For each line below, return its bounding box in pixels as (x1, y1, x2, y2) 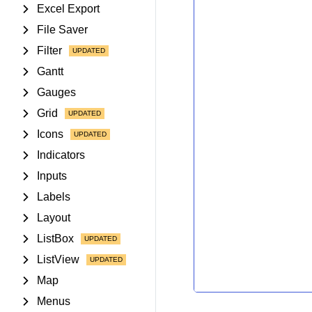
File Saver (37, 24, 88, 36)
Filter (37, 45, 62, 56)
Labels (37, 191, 70, 203)
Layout (37, 212, 70, 224)
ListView (37, 253, 79, 265)
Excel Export (37, 3, 100, 15)
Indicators (37, 149, 85, 161)
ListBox (37, 233, 74, 244)
